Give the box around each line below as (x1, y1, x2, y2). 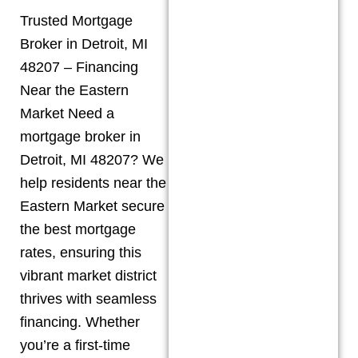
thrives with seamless (20, 290, 157, 307)
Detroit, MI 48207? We (20, 151, 164, 168)
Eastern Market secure (20, 197, 165, 214)
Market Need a (20, 105, 114, 121)
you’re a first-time (20, 336, 130, 353)
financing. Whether (20, 313, 140, 330)
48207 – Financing (20, 58, 138, 75)
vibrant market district (20, 267, 157, 284)
